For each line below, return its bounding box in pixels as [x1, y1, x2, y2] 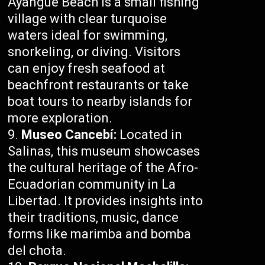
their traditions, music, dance [8, 210, 179, 225]
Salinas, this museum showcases [8, 144, 201, 159]
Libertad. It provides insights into [8, 193, 203, 209]
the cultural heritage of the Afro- [8, 160, 199, 176]
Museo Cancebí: [21, 127, 117, 143]
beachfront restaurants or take [8, 77, 189, 93]
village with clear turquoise [8, 11, 167, 27]
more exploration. [8, 111, 113, 126]
